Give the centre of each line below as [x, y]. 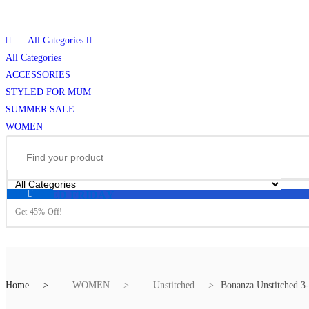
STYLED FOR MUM [48, 92]
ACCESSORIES [38, 75]
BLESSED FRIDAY [65, 195]
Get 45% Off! [39, 212]
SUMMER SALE [40, 110]
